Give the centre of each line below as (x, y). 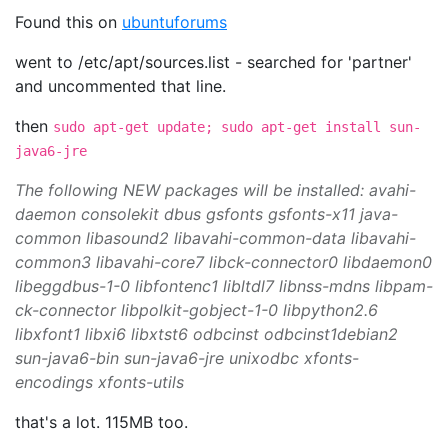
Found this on (68, 22)
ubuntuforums (174, 22)
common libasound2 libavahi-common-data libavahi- (215, 238)
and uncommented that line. (120, 86)
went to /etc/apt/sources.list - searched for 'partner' (213, 62)
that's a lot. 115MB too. (101, 422)
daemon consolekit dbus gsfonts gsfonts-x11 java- (206, 214)
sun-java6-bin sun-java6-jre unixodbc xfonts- (187, 358)
